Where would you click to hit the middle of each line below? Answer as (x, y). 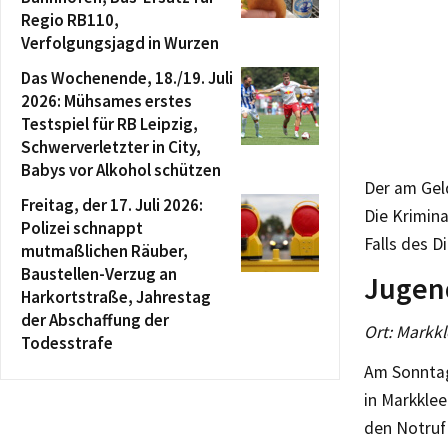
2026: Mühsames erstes (106, 101)
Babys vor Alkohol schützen (121, 170)
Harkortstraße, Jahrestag (116, 297)
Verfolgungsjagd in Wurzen (120, 43)
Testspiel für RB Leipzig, (109, 124)
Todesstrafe (67, 343)
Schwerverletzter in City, (111, 147)
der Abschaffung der (95, 320)
